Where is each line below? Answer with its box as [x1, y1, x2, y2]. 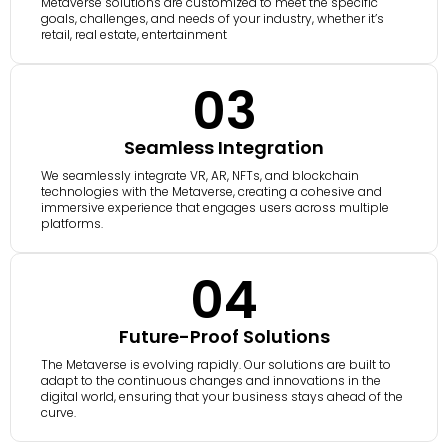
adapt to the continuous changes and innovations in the [41, 372, 381, 390]
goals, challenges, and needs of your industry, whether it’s [41, 10, 384, 28]
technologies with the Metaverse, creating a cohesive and [41, 183, 382, 201]
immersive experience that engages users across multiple [41, 199, 389, 217]
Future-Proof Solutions [118, 324, 330, 350]
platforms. [41, 215, 103, 233]
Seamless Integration [124, 135, 324, 161]
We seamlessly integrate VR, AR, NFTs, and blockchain [41, 167, 359, 185]
